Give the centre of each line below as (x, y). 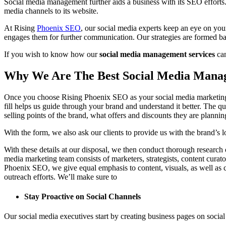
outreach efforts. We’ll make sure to (61, 177)
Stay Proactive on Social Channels (82, 197)
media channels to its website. (51, 11)
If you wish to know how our (51, 54)
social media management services (156, 54)
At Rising (20, 28)
